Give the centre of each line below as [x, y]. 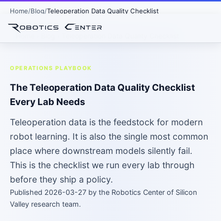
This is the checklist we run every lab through [102, 165]
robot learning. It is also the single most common [109, 136]
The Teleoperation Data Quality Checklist [102, 88]
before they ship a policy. [61, 179]
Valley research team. [45, 204]
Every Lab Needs [48, 102]
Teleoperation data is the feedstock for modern [106, 122]
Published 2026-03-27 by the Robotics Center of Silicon [103, 192]
